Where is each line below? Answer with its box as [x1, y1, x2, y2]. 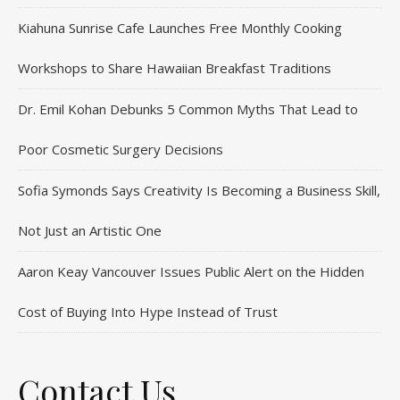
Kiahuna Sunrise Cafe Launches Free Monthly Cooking [18, 19, 342, 37]
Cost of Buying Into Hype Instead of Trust [18, 303, 278, 321]
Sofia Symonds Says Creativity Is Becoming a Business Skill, [18, 181, 380, 199]
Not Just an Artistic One [18, 221, 162, 239]
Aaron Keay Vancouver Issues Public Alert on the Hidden [18, 262, 364, 280]
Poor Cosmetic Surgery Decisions [18, 140, 223, 158]
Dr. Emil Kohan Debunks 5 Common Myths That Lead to [18, 100, 358, 118]
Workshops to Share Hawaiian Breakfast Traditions [18, 59, 331, 77]
